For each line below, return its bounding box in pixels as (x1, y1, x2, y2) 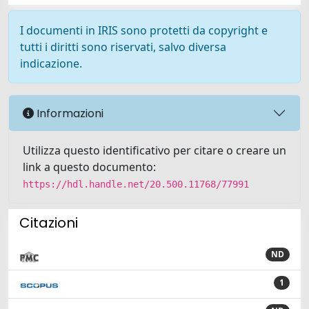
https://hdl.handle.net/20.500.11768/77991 (23, 179, 249, 190)
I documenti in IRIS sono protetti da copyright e (20, 23, 268, 38)
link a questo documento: (23, 159, 156, 175)
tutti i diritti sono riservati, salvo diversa (20, 39, 226, 54)
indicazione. (20, 56, 82, 71)
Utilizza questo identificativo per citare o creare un (23, 143, 286, 158)
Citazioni (19, 213, 78, 232)
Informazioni (34, 105, 103, 121)
